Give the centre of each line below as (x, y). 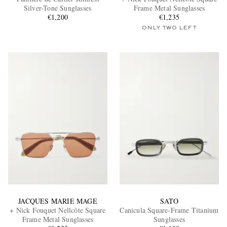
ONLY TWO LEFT (169, 28)
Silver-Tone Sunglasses (58, 8)
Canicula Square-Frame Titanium (169, 210)
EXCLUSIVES (80, 98)
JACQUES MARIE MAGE (58, 201)
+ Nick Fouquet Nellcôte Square (58, 210)
